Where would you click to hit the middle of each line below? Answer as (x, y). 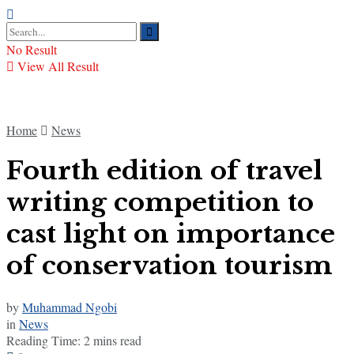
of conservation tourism (169, 266)
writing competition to (160, 203)
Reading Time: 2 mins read (74, 340)
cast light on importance (171, 234)
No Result (32, 49)
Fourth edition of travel (164, 171)
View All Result (56, 66)
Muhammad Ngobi (70, 307)
